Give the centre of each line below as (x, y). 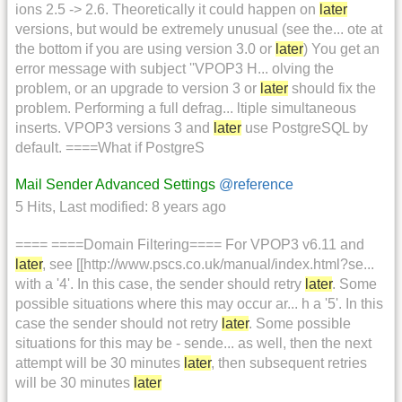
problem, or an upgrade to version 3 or (138, 89)
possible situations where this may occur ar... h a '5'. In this (199, 303)
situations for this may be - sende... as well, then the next (193, 343)
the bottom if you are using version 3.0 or (145, 49)
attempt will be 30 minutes (100, 363)
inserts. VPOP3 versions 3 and (114, 128)
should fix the (332, 89)
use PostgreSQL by (305, 128)
